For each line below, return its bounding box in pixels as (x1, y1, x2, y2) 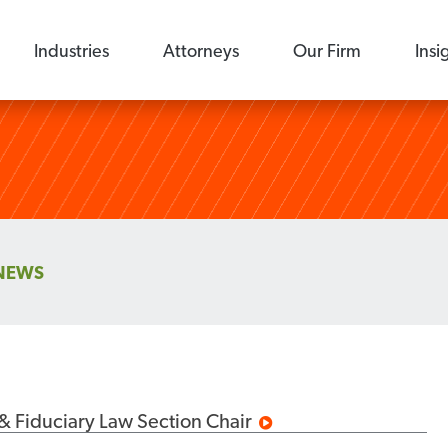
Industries (34, 39, 110, 61)
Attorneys (163, 39, 240, 61)
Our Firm (293, 39, 362, 61)
